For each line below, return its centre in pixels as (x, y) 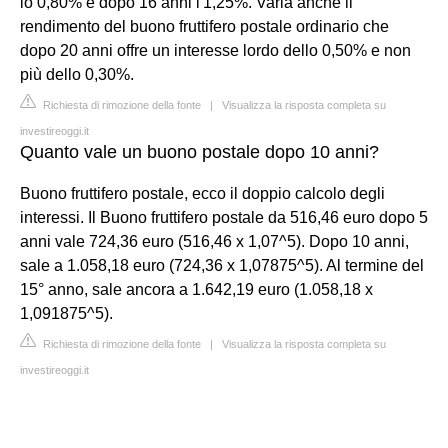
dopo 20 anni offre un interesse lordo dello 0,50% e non (215, 50)
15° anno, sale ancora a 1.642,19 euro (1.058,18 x (196, 289)
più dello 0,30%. (77, 74)
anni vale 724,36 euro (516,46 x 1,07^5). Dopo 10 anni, (214, 241)
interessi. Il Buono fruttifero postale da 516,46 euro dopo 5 (224, 217)
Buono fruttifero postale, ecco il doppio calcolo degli (202, 193)
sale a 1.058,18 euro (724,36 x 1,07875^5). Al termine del (222, 265)
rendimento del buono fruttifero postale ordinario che (204, 26)
